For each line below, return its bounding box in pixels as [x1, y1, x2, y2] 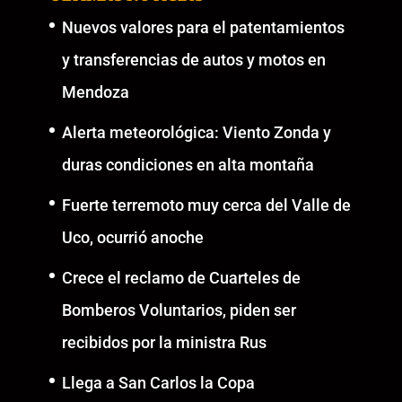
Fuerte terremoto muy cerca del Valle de [61, 195, 351, 214]
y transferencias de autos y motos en [61, 49, 326, 69]
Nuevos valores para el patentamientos [61, 17, 345, 37]
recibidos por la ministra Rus [61, 332, 267, 352]
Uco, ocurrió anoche [61, 227, 204, 247]
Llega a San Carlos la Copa [61, 372, 255, 392]
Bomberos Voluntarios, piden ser [61, 300, 296, 319]
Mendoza [61, 82, 129, 101]
